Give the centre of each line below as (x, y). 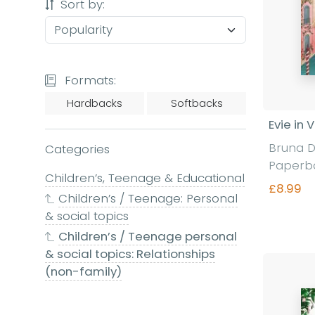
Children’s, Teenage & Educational (145, 178)
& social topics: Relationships (130, 254)
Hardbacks (95, 103)
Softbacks (197, 103)
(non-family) (83, 271)
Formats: (88, 80)
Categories (77, 149)
